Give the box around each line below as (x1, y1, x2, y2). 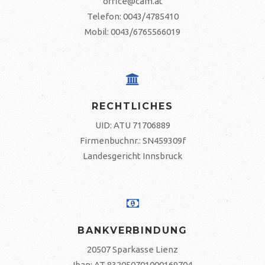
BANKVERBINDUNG (77, 225, 188, 236)
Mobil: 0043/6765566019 (85, 27, 180, 37)
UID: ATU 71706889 (95, 120, 170, 130)
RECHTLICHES (91, 101, 174, 112)
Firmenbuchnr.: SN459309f (79, 135, 186, 146)
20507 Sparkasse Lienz (87, 244, 178, 254)
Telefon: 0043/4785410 (86, 11, 179, 21)
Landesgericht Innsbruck (83, 151, 182, 161)
